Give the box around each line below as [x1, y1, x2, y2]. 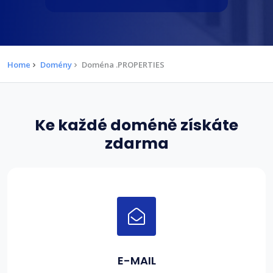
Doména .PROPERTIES [82, 58, 165, 70]
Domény [40, 58, 72, 70]
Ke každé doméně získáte [35, 114, 238, 136]
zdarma [104, 132, 169, 154]
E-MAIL [117, 252, 156, 268]
